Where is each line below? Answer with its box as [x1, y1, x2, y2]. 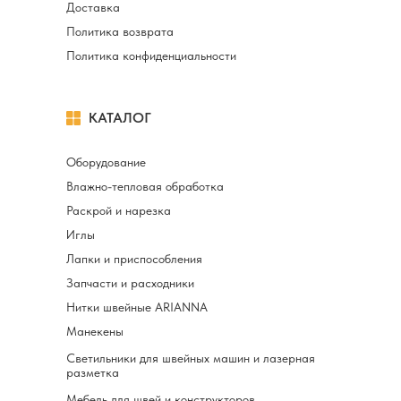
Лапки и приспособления [66, 252, 202, 266]
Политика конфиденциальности [66, 48, 236, 63]
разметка [66, 365, 119, 380]
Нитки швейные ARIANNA [66, 300, 208, 314]
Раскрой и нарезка [66, 203, 171, 218]
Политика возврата [66, 24, 174, 38]
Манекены [66, 324, 124, 338]
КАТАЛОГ [89, 109, 151, 126]
